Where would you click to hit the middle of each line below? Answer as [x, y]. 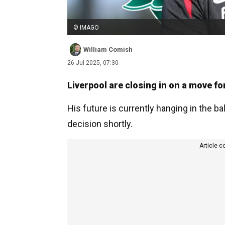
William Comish [108, 50]
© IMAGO [86, 27]
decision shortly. [100, 124]
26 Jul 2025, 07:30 [93, 63]
